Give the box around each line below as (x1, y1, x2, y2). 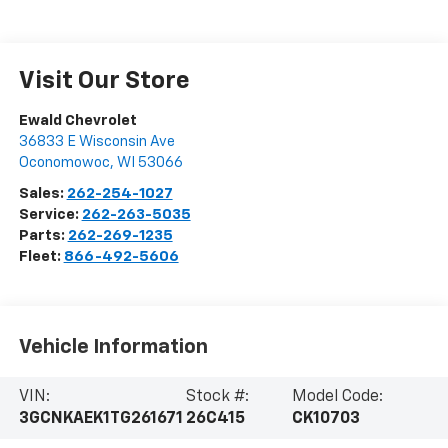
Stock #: (186, 388, 250, 405)
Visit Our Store (18, 68, 190, 93)
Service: (18, 206, 82, 222)
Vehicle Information (18, 337, 208, 358)
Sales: (18, 185, 67, 201)
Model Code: (292, 388, 384, 405)
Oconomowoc (18, 154, 110, 170)
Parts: (18, 227, 68, 243)
